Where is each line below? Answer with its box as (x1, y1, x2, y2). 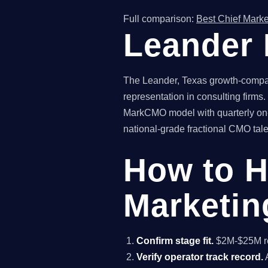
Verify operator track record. (136, 251, 264, 262)
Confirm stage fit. (136, 235, 214, 246)
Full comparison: (123, 14, 196, 25)
